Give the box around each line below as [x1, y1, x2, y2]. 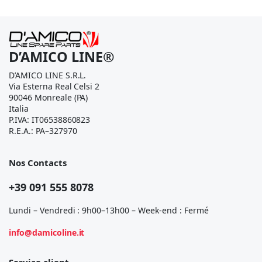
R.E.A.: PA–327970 [9, 125, 77, 136]
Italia [9, 103, 29, 114]
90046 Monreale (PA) [9, 92, 88, 103]
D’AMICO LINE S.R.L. [9, 70, 87, 81]
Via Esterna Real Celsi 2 [9, 81, 100, 92]
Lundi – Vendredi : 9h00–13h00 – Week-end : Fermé [9, 205, 209, 216]
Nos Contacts [9, 157, 67, 168]
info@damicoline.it [9, 227, 85, 238]
